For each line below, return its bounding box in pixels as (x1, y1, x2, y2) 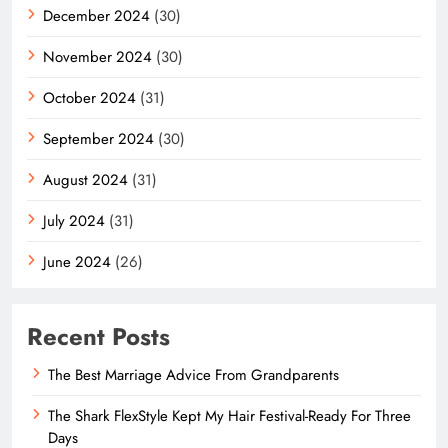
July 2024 (43, 210, 105, 233)
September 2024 (43, 128, 154, 151)
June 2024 (43, 251, 111, 274)
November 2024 (43, 46, 152, 69)
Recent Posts (27, 319, 170, 355)
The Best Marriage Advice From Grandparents (48, 364, 339, 387)
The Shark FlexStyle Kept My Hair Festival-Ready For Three (48, 405, 411, 428)
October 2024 (43, 87, 136, 110)
